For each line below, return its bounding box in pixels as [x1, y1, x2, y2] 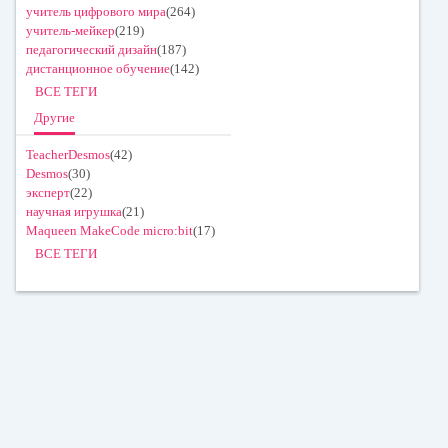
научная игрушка [26, 204, 122, 220]
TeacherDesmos [26, 147, 110, 163]
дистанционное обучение [26, 61, 170, 77]
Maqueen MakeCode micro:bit [26, 223, 193, 239]
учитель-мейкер [26, 23, 115, 39]
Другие [34, 110, 75, 126]
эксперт [26, 185, 70, 201]
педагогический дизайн [26, 42, 157, 58]
